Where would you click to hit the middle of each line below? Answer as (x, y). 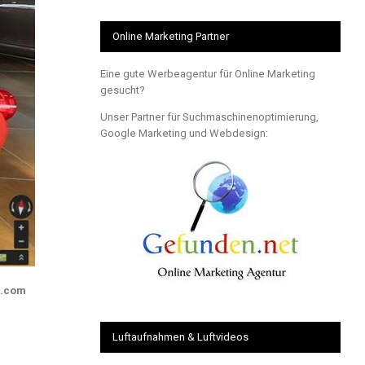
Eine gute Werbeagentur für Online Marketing (207, 73)
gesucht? (122, 90)
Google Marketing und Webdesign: (184, 133)
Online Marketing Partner (170, 36)
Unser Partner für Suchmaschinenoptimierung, (209, 117)
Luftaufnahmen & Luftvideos (180, 336)
